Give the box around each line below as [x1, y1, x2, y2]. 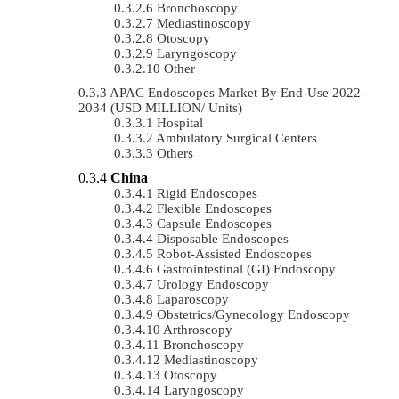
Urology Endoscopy [157, 276, 269, 291]
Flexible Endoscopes [157, 200, 272, 216]
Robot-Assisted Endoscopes [157, 246, 312, 261]
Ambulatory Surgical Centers [156, 130, 317, 145]
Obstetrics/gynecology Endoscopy [157, 306, 350, 322]
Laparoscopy [157, 291, 229, 306]
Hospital [157, 115, 203, 130]
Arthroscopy [163, 322, 232, 337]
